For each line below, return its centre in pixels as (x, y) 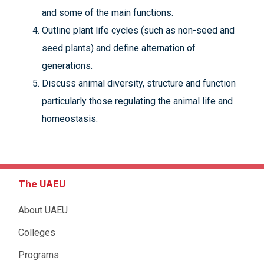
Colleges (37, 232)
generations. (67, 66)
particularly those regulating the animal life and (137, 101)
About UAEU (43, 210)
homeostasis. (70, 119)
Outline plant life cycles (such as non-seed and (138, 30)
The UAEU (42, 184)
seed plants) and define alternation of (119, 48)
